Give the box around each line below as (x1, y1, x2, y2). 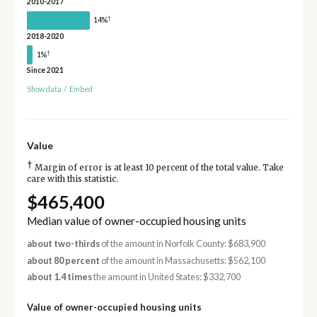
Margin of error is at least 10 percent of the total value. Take (32, 163, 284, 173)
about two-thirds (26, 238, 100, 250)
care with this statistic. (26, 174, 118, 185)
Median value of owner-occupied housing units (26, 214, 246, 228)
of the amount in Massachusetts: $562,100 (99, 255, 265, 266)
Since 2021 (26, 66, 64, 75)
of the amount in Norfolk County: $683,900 (99, 238, 265, 250)
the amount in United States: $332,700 (91, 272, 241, 283)
